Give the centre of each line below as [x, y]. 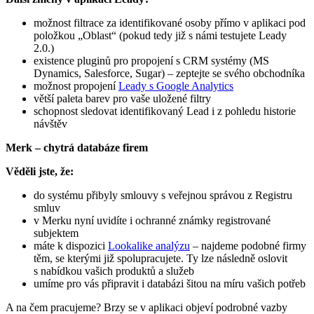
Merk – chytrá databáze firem [77, 147]
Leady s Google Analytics [176, 86]
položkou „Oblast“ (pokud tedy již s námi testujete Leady [160, 35]
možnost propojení [76, 86]
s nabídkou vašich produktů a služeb [114, 271]
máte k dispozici [71, 245]
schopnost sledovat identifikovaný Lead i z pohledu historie [165, 111]
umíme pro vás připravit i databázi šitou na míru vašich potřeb [170, 283]
